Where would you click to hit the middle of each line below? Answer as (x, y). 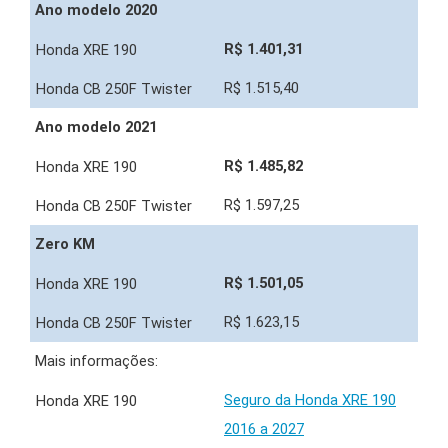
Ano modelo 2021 (96, 127)
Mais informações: (96, 361)
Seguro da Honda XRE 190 (310, 400)
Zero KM (65, 244)
